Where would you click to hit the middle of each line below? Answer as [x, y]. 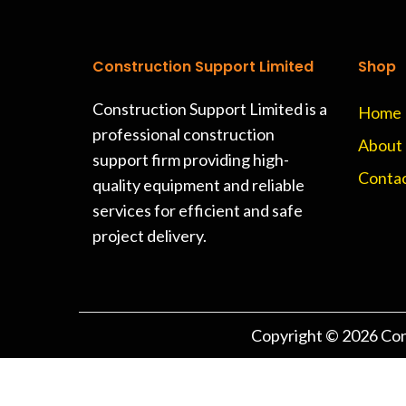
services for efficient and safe [198, 210]
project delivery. [150, 236]
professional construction [184, 134]
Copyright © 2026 [315, 335]
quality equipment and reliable [198, 185]
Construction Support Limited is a [210, 109]
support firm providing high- [191, 159]
